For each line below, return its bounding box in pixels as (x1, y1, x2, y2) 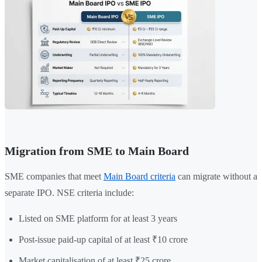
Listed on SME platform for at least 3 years (19, 213, 177, 224)
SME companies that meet (5, 171, 104, 182)
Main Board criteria (104, 171, 175, 182)
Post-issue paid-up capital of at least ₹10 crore (19, 235, 188, 245)
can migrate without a (175, 171, 257, 182)
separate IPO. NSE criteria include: (5, 188, 134, 198)
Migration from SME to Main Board (5, 144, 189, 158)
